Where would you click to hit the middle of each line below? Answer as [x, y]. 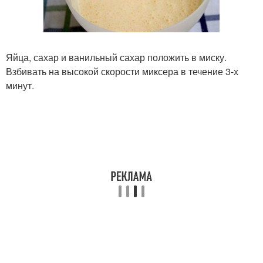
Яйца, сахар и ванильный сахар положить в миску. [116, 57]
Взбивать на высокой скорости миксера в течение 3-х [122, 71]
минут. [20, 85]
